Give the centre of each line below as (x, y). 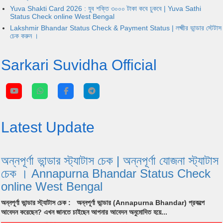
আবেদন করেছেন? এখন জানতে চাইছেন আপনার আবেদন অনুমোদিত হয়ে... (84, 212)
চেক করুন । (24, 36)
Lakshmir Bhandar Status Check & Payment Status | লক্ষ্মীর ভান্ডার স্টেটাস (115, 28)
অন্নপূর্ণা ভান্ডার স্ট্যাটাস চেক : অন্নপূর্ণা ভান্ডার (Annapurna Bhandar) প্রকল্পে (103, 202)
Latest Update (48, 127)
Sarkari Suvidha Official (79, 65)
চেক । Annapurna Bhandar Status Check (106, 173)
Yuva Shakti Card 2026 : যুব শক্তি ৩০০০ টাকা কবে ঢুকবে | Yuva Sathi (105, 9)
